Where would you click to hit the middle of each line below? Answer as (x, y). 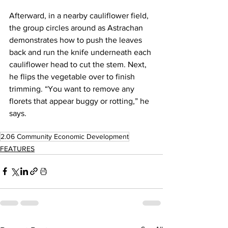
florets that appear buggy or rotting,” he (80, 101)
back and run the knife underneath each (81, 52)
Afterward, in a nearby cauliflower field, (80, 15)
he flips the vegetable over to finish (73, 76)
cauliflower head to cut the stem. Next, (79, 64)
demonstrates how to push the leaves (77, 40)
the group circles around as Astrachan (77, 27)
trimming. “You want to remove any (73, 89)
